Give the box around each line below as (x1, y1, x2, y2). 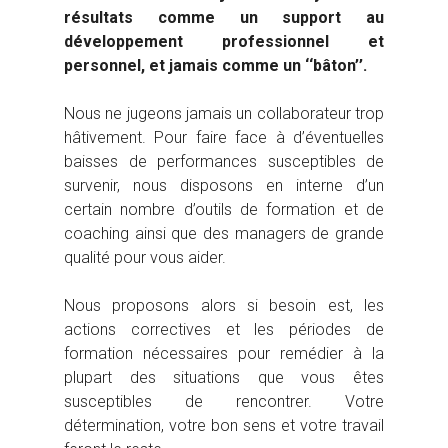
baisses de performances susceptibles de (64, 152, 384, 172)
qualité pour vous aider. (64, 248, 226, 268)
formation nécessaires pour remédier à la (64, 344, 384, 364)
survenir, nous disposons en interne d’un (64, 176, 384, 196)
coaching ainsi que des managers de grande (64, 224, 384, 244)
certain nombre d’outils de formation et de (64, 200, 384, 220)
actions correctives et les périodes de (64, 320, 384, 340)
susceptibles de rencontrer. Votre (64, 392, 384, 412)
